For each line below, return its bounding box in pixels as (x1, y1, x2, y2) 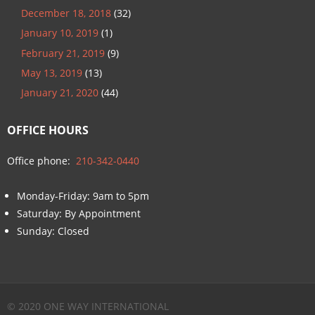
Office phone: (7, 154, 76, 168)
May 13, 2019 (21, 66, 83, 80)
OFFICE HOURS (7, 122, 89, 139)
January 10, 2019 (21, 26, 99, 40)
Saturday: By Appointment (16, 207, 141, 221)
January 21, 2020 (21, 86, 99, 100)
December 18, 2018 (21, 6, 112, 20)
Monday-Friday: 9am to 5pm (16, 189, 149, 203)
